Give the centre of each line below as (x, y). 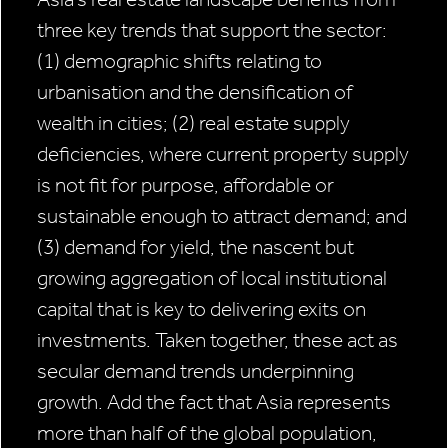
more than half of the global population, (207, 433)
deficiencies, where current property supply (223, 154)
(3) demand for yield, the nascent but (195, 247)
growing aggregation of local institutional (212, 278)
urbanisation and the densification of (195, 92)
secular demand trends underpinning (195, 371)
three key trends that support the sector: (212, 30)
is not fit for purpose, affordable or (185, 185)
